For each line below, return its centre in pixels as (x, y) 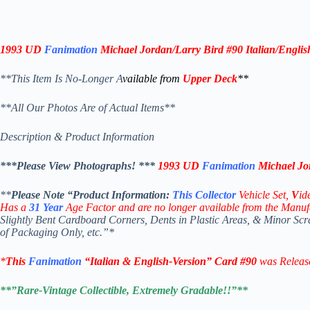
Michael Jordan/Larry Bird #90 (173, 50)
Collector (216, 195)
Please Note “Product (61, 195)
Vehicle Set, (265, 195)
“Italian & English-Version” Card (161, 262)
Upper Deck (210, 79)
